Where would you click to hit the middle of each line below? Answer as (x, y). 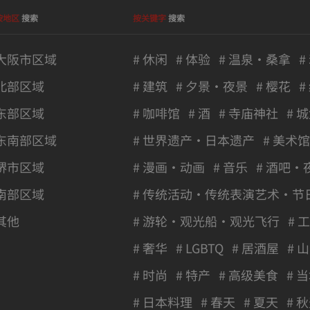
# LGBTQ (200, 248)
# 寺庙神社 (248, 113)
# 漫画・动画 (169, 167)
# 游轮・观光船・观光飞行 (206, 221)
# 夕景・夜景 (212, 86)
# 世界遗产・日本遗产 (194, 140)
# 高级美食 (248, 275)
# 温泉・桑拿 (255, 59)
